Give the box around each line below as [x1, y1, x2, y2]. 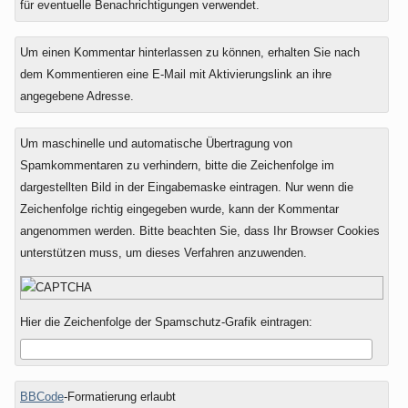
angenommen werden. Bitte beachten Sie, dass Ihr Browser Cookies [19, 223, 380, 238]
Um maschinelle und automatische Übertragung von [19, 136, 292, 150]
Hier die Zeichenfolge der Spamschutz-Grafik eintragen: [19, 314, 312, 329]
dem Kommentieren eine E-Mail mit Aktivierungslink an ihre [19, 66, 331, 81]
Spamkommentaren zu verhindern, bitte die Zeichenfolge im [19, 158, 334, 172]
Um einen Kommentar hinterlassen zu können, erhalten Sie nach [19, 45, 360, 59]
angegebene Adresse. [19, 88, 134, 103]
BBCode [19, 390, 64, 404]
